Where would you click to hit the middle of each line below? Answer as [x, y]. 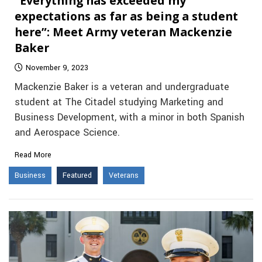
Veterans [124, 175]
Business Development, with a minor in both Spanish [130, 117]
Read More [33, 155]
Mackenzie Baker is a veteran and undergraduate [122, 87]
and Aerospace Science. [67, 132]
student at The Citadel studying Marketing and [119, 102]
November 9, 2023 [57, 68]
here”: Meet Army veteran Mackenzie [123, 32]
